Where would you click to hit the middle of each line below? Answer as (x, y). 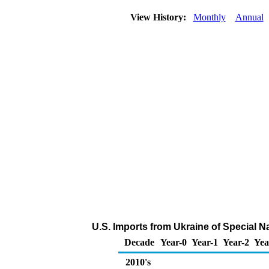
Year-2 (236, 242)
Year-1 (205, 242)
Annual (249, 17)
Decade (139, 242)
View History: (159, 17)
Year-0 (174, 242)
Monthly (209, 17)
